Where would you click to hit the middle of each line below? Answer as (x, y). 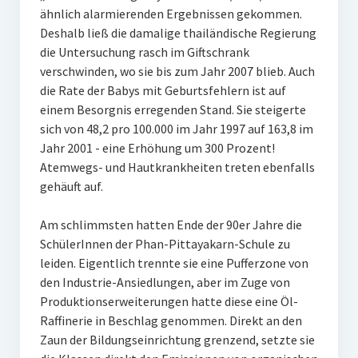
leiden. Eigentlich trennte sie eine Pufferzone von (174, 263)
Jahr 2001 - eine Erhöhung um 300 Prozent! (157, 148)
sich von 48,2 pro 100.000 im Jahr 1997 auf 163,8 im (176, 129)
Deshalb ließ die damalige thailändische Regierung (178, 33)
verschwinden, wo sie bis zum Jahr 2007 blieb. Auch (177, 72)
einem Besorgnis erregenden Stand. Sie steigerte (173, 110)
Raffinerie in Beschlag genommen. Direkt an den (171, 321)
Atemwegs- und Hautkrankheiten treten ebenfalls (177, 167)
